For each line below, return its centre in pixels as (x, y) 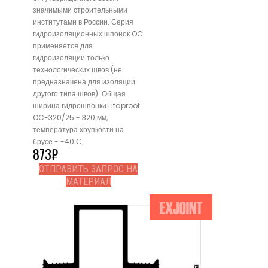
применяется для (63, 46)
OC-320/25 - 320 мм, (70, 118)
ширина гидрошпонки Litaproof (86, 106)
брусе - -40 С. (58, 142)
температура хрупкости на (78, 130)
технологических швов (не (77, 70)
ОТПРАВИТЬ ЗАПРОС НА (88, 169)
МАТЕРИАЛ (88, 182)
